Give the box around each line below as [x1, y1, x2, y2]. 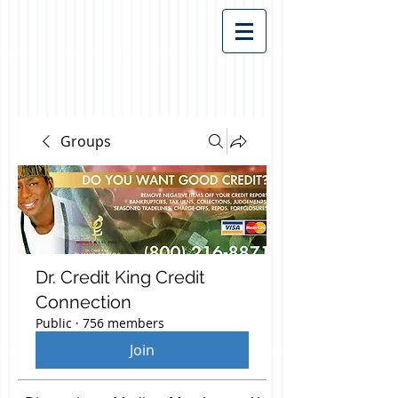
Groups [60, 131, 111, 151]
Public [36, 314, 72, 331]
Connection [36, 291, 131, 313]
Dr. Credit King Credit [36, 267, 205, 288]
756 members [83, 314, 164, 331]
